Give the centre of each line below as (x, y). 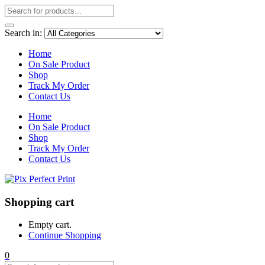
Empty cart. (50, 225)
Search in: (23, 33)
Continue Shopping (65, 235)
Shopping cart (39, 202)
